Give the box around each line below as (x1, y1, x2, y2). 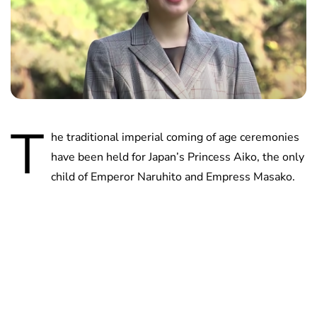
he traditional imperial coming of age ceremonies (51, 129, 299, 146)
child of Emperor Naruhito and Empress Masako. (51, 169, 295, 185)
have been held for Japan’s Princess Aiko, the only (51, 149, 304, 166)
